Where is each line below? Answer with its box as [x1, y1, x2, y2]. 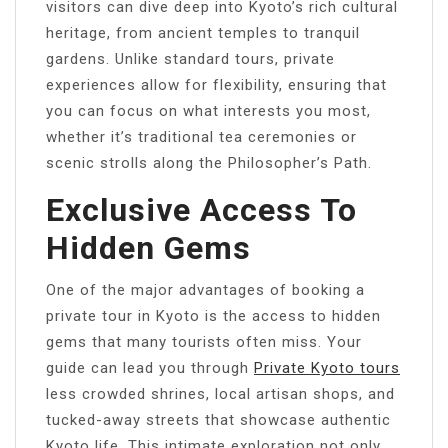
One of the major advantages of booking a [46, 280, 365, 299]
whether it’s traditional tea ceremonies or [46, 127, 357, 146]
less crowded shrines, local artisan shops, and [46, 384, 395, 403]
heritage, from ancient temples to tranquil [46, 23, 360, 42]
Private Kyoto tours [254, 358, 400, 377]
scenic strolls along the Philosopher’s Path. [46, 153, 372, 172]
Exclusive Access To [46, 190, 357, 229]
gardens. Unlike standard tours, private [46, 49, 335, 68]
